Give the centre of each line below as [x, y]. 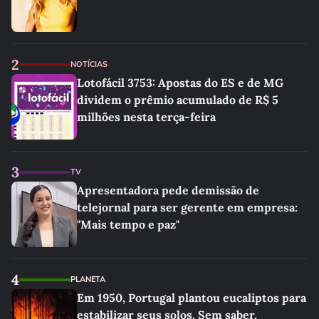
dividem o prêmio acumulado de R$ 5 [178, 100]
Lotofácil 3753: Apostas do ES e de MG [180, 83]
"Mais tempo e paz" [128, 224]
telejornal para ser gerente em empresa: [187, 207]
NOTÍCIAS [89, 64]
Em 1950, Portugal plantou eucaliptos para [192, 298]
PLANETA [88, 279]
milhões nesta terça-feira [146, 117]
